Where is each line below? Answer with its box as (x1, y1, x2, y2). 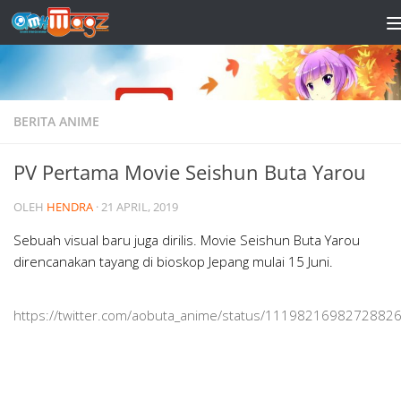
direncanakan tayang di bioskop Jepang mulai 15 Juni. (13, 252, 333, 270)
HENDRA (47, 198, 93, 215)
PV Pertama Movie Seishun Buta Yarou (13, 158, 366, 185)
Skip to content (24, 17, 133, 37)
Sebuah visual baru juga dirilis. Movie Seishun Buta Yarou (13, 230, 360, 249)
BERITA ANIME (13, 112, 99, 130)
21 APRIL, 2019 (101, 198, 178, 215)
